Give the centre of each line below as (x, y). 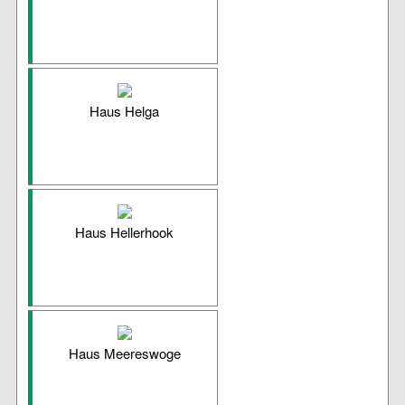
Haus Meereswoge (124, 353)
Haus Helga (125, 111)
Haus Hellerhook (125, 232)
